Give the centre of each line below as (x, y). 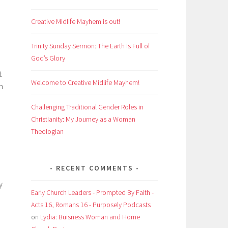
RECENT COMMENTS (95, 168)
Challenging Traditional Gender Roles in (87, 107)
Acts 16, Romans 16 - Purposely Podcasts (91, 204)
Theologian (47, 131)
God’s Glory (48, 58)
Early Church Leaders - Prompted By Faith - (92, 192)
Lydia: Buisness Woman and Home (90, 217)
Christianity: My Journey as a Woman (83, 119)
